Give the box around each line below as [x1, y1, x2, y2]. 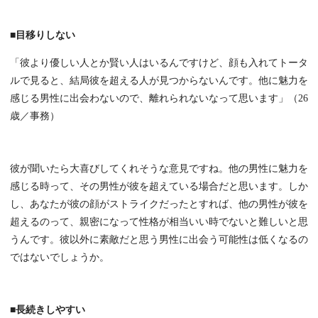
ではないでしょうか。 [10, 252, 109, 263]
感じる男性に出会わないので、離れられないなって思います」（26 [10, 93, 308, 104]
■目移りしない [10, 30, 75, 41]
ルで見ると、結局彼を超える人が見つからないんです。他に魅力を [10, 75, 308, 87]
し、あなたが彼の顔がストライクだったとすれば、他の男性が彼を [10, 199, 308, 210]
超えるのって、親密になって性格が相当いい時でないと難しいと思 [10, 216, 308, 228]
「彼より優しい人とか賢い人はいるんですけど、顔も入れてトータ [10, 57, 308, 69]
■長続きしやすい [10, 305, 85, 316]
